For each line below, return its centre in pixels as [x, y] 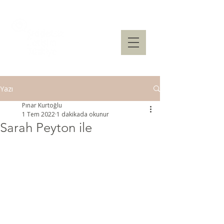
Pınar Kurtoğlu [42, 105]
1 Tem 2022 [38, 114]
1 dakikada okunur [83, 114]
